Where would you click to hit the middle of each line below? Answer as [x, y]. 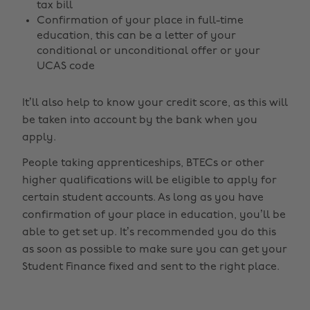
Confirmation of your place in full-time [140, 21]
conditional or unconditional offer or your [148, 51]
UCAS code [66, 66]
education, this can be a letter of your [136, 36]
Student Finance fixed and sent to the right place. [151, 267]
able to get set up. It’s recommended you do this [149, 232]
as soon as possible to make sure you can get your [155, 250]
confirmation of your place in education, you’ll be [154, 215]
